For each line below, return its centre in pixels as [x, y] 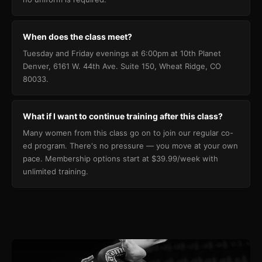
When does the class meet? [77, 37]
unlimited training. [56, 171]
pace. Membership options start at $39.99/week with [120, 158]
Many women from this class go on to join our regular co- [128, 133]
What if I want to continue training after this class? [123, 116]
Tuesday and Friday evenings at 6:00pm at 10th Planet [122, 53]
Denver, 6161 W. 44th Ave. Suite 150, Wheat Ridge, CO [122, 66]
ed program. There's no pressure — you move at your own [130, 146]
